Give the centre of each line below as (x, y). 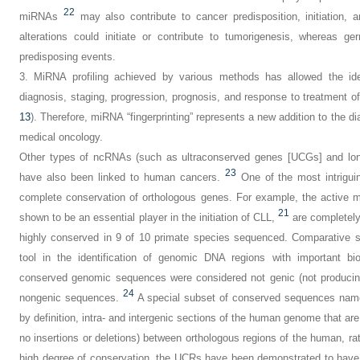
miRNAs (39, 16)
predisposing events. (67, 57)
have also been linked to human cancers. (120, 177)
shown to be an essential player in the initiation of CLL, (147, 217)
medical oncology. (61, 137)
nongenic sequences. (69, 298)
